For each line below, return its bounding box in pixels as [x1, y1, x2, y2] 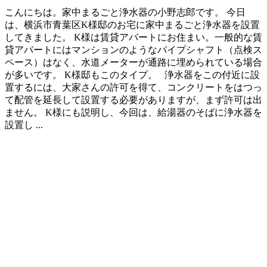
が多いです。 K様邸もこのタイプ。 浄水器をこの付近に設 [5, 70, 260, 80]
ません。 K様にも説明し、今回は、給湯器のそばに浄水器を [5, 107, 262, 118]
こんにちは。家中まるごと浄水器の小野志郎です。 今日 [5, 7, 246, 18]
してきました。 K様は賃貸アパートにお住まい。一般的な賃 [5, 32, 262, 43]
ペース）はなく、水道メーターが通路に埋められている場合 [5, 57, 262, 68]
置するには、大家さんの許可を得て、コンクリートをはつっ [5, 82, 262, 93]
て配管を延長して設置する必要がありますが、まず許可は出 [5, 95, 262, 105]
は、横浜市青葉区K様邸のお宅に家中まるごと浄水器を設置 [5, 20, 260, 30]
